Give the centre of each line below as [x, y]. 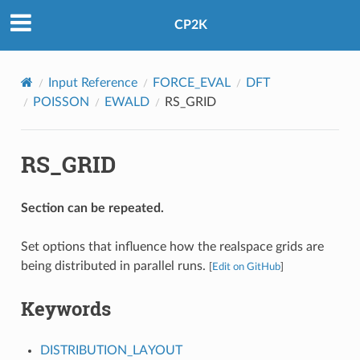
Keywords [65, 308]
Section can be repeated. [92, 208]
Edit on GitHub [246, 266]
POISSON [61, 102]
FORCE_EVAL [191, 82]
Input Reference [92, 82]
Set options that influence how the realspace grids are [172, 246]
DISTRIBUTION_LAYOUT [111, 350]
